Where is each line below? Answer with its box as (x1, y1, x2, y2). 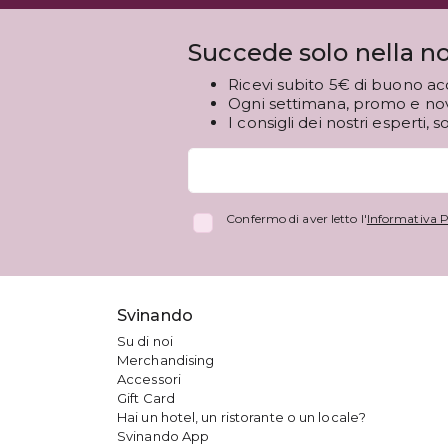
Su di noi (117, 333, 173, 350)
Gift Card (117, 390, 175, 407)
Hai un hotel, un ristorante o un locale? (117, 409, 366, 426)
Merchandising (117, 352, 215, 369)
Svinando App (117, 428, 210, 445)
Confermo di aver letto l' (226, 211, 367, 227)
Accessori (117, 371, 181, 388)
